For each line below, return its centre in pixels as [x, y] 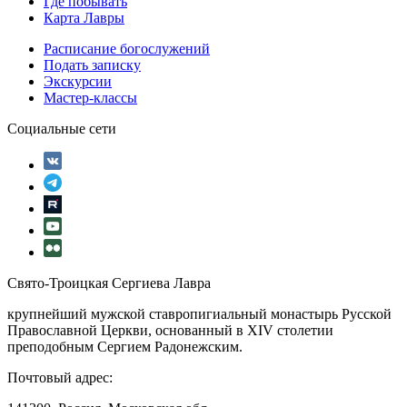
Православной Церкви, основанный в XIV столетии [170, 330]
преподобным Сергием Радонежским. [125, 346]
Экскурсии [78, 81]
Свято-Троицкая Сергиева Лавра [109, 283]
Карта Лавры [84, 17]
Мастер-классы [90, 97]
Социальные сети [62, 128]
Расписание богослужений [127, 48]
